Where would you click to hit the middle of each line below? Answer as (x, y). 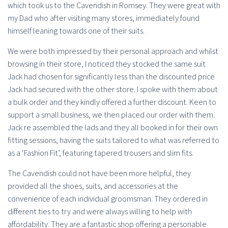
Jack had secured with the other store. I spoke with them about (113, 90)
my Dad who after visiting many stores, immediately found (104, 18)
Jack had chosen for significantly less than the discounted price (111, 77)
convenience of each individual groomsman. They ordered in (108, 199)
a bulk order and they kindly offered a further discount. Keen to (112, 102)
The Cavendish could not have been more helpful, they (99, 174)
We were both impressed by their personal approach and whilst (113, 51)
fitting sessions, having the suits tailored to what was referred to (113, 140)
